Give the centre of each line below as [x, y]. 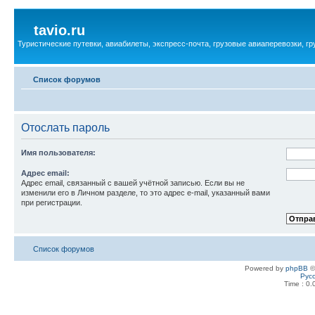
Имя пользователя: [58, 152]
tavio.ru [59, 30]
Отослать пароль [65, 127]
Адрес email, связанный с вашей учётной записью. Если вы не [133, 182]
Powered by [265, 268]
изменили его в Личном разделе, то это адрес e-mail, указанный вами [146, 192]
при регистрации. [52, 202]
